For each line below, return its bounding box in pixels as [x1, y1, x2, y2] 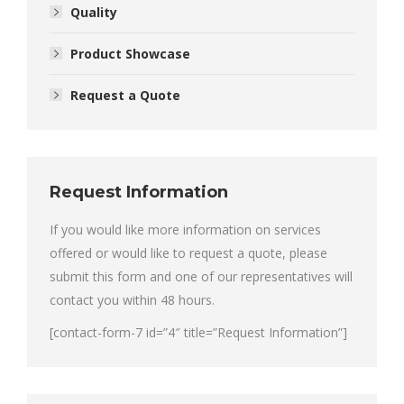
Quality [70, 4, 117, 21]
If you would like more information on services [50, 221, 321, 238]
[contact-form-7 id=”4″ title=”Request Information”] [50, 324, 347, 341]
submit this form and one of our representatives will [50, 268, 353, 285]
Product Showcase [70, 45, 190, 62]
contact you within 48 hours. [50, 291, 215, 308]
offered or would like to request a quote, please [50, 244, 327, 262]
